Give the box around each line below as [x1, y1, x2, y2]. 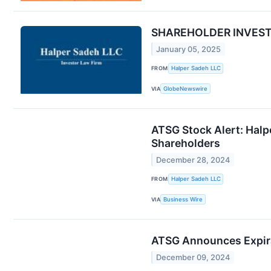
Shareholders [151, 137, 220, 150]
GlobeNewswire [163, 85, 208, 92]
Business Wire [163, 196, 203, 203]
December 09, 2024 [156, 252, 230, 262]
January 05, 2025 [156, 44, 221, 54]
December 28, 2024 [156, 155, 230, 165]
